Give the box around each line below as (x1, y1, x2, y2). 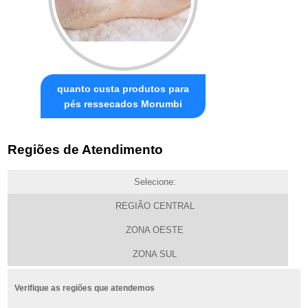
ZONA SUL (133, 248, 177, 259)
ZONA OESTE (126, 224, 184, 235)
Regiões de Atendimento (8, 142, 164, 157)
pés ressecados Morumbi (64, 98, 183, 110)
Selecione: (133, 176, 176, 187)
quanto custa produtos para (57, 83, 190, 95)
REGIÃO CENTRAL (115, 200, 195, 211)
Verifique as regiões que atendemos (14, 283, 155, 293)
